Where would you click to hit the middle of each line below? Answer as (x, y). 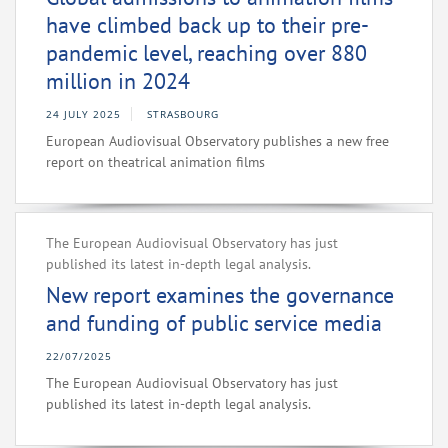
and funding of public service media (214, 323)
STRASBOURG (183, 114)
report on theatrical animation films (155, 162)
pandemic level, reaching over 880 (206, 53)
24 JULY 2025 (83, 114)
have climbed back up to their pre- (207, 25)
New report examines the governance (220, 295)
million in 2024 (118, 81)
